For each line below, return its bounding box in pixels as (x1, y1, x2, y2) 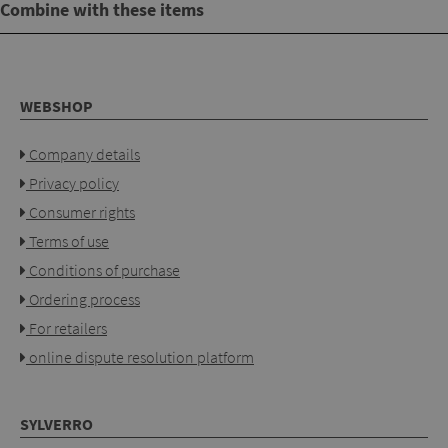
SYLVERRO (20, 414, 93, 436)
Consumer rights (26, 202, 135, 223)
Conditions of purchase (26, 260, 180, 281)
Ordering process (26, 289, 140, 310)
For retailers (26, 318, 107, 339)
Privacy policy (26, 173, 119, 194)
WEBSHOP (20, 96, 93, 118)
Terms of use (26, 231, 109, 252)
